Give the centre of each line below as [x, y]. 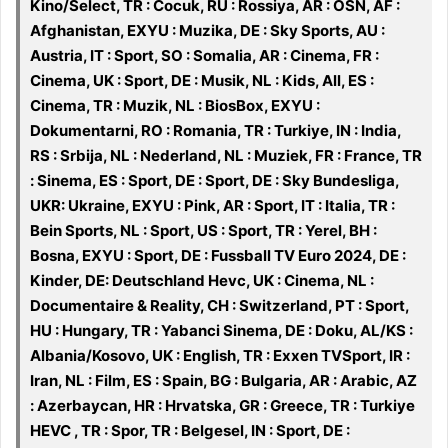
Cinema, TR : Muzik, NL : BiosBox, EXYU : [175, 106]
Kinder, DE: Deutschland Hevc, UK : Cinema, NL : [202, 281]
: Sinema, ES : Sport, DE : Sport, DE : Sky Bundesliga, [215, 181]
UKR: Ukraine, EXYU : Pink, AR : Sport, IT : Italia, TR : [212, 206]
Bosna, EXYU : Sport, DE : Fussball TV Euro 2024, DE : [218, 256]
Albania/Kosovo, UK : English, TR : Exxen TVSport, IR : [220, 356]
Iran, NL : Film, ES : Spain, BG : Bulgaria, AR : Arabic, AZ [223, 381]
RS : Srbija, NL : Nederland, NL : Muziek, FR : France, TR [226, 156]
